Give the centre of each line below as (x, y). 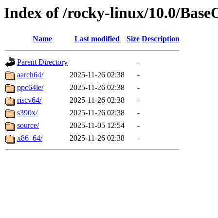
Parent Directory (42, 62)
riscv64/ (29, 100)
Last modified (97, 39)
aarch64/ (30, 75)
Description (161, 39)
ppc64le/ (30, 88)
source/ (28, 126)
